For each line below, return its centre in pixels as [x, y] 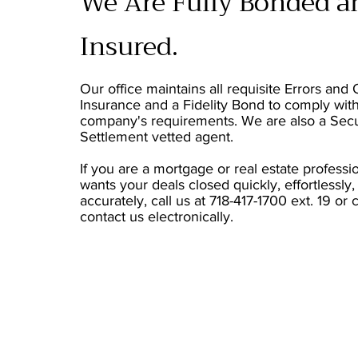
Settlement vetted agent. [159, 137]
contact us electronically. [157, 217]
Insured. [129, 47]
